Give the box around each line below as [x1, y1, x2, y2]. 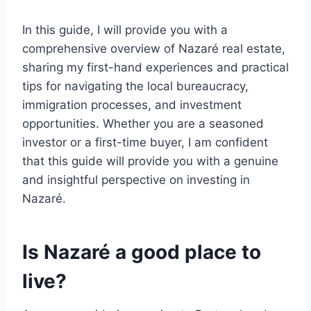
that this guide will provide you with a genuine [22, 154, 278, 169]
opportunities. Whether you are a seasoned [22, 117, 264, 131]
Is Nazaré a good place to [22, 240, 261, 264]
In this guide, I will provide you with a [22, 23, 228, 37]
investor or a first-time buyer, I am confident [22, 135, 268, 150]
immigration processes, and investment [22, 98, 242, 112]
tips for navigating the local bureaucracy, [22, 79, 249, 94]
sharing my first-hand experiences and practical [22, 60, 289, 75]
